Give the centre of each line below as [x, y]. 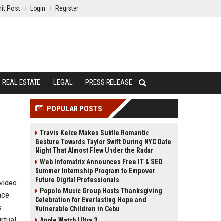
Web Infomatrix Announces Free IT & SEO [101, 162]
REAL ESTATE [21, 82]
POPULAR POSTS [74, 109]
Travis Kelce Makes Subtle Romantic [94, 133]
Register [67, 8]
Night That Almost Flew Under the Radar [94, 150]
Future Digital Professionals [77, 180]
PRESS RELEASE [109, 82]
